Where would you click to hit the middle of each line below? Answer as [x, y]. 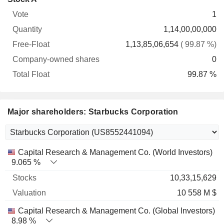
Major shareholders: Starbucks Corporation [93, 112]
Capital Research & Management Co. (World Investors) [115, 152]
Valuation [91, 152]
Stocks [45, 152]
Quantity [48, 19]
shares [110, 19]
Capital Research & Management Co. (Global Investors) [116, 211]
